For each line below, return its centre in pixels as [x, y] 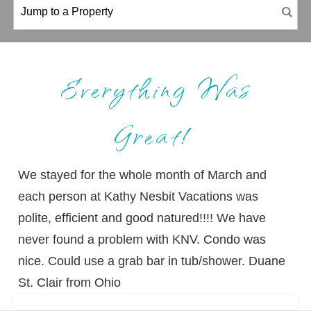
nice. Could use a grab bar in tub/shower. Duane [152, 261]
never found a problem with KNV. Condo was [142, 239]
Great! [155, 134]
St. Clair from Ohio [70, 282]
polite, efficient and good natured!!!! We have [142, 218]
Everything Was [155, 87]
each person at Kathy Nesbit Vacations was [138, 196]
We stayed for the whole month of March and [143, 175]
